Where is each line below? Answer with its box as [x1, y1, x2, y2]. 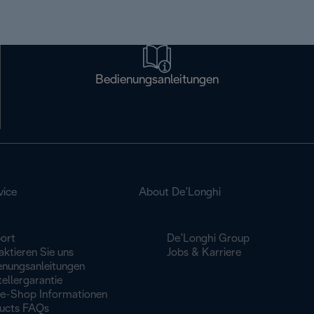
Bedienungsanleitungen [95, 74, 219, 86]
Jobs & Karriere [167, 247, 242, 258]
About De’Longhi [139, 187, 221, 198]
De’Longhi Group [167, 233, 250, 244]
